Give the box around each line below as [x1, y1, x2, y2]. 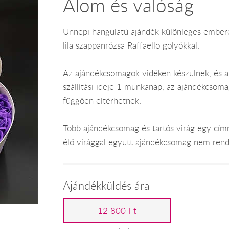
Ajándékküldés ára [62, 178, 150, 193]
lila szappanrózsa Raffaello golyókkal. [62, 39, 199, 51]
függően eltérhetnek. [62, 95, 141, 106]
